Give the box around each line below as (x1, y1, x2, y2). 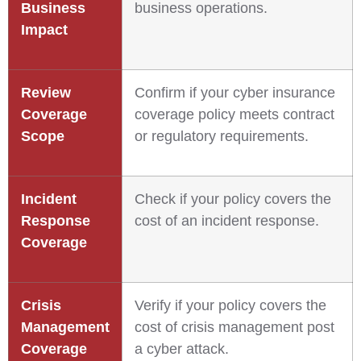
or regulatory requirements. (135, 128, 309, 144)
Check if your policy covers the (135, 191, 331, 207)
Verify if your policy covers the (135, 297, 326, 313)
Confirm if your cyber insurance (135, 85, 335, 101)
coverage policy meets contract (135, 106, 334, 122)
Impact (21, 22, 68, 38)
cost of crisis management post (135, 319, 334, 335)
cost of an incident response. (135, 213, 319, 229)
